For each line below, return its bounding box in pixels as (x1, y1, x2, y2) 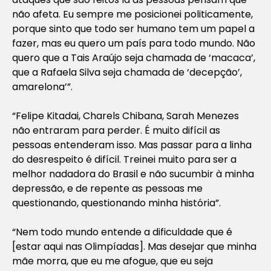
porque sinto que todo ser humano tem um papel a (12, 21, 255, 36)
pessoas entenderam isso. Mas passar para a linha (12, 137, 252, 152)
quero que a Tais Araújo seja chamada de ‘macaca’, (12, 50, 255, 65)
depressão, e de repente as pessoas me (12, 181, 203, 195)
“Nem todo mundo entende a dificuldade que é (12, 224, 232, 239)
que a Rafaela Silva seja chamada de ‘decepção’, (12, 65, 242, 79)
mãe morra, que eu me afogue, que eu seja (12, 253, 213, 268)
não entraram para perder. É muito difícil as (12, 123, 220, 137)
